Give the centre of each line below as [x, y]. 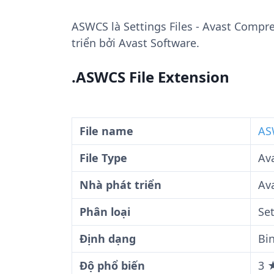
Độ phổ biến [112, 265]
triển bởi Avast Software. [135, 43]
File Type [103, 158]
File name [106, 131]
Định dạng [108, 239]
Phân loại [105, 212]
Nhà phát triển [120, 185]
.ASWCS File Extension [150, 77]
